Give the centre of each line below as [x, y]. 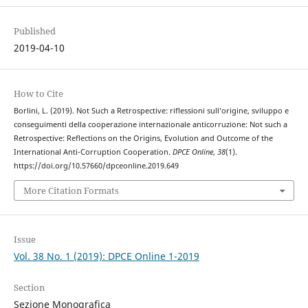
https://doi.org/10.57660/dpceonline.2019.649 [96, 166]
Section [29, 287]
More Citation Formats [71, 190]
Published [34, 31]
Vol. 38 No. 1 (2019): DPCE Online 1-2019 [106, 256]
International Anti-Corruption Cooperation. [93, 152]
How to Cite [38, 94]
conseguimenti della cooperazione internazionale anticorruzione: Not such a [150, 125]
